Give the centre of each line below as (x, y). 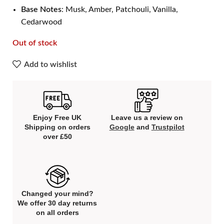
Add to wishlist (51, 64)
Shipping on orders (57, 127)
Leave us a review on (147, 117)
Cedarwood (41, 22)
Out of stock (35, 43)
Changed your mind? (57, 193)
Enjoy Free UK (57, 117)
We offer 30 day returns (57, 203)
